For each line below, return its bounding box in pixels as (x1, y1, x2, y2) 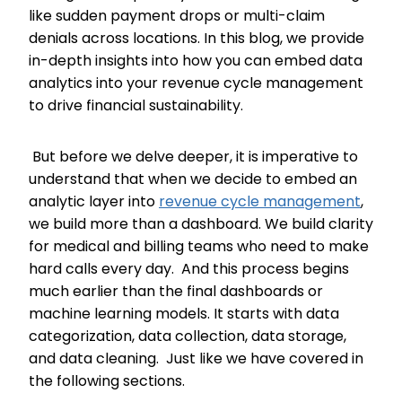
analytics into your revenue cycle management (29, 73, 363, 93)
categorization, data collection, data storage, (29, 326, 346, 346)
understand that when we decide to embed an (29, 169, 357, 189)
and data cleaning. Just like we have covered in (29, 348, 363, 369)
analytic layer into (29, 191, 159, 212)
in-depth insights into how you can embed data (29, 50, 363, 71)
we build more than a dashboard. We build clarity (29, 214, 373, 234)
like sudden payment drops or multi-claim (29, 5, 325, 26)
